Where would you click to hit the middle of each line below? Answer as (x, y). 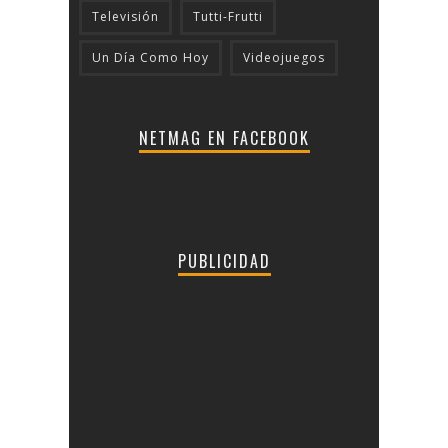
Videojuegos (284, 57)
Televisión (125, 16)
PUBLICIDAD (224, 260)
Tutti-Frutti (228, 16)
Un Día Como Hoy (150, 57)
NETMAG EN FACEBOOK (224, 137)
